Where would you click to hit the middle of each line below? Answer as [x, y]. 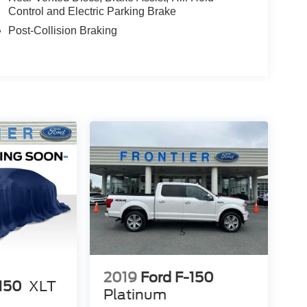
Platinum [135, 295]
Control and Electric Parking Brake [92, 11]
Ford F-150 [177, 278]
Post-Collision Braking [62, 30]
